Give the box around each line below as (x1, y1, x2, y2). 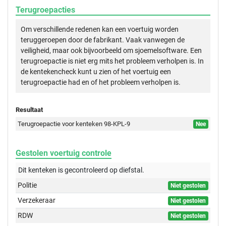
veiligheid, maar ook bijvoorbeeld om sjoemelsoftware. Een (21, 46, 202, 55)
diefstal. (118, 166, 144, 175)
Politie (18, 181, 37, 190)
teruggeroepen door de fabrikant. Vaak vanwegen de (21, 36, 185, 44)
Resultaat (16, 106, 43, 114)
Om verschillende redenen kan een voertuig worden (21, 25, 179, 34)
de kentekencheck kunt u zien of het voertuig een (21, 68, 171, 76)
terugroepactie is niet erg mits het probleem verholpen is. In (21, 57, 204, 66)
